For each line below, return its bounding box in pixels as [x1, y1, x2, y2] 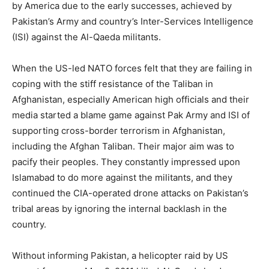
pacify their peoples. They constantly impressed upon [12, 156, 240, 168]
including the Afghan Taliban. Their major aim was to [12, 140, 234, 152]
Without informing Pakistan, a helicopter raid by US [12, 249, 228, 261]
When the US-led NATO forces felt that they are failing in [12, 62, 252, 74]
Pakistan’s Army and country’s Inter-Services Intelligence [12, 15, 253, 27]
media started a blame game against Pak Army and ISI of [12, 109, 250, 121]
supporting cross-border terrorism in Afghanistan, [12, 124, 225, 136]
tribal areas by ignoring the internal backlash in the [12, 202, 227, 214]
